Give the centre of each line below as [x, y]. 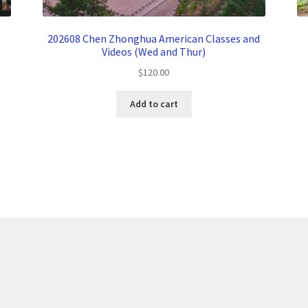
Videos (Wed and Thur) [154, 51]
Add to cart [154, 104]
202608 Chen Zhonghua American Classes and [154, 38]
